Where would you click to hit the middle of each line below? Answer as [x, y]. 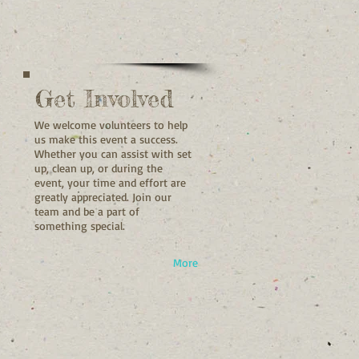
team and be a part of [87, 211]
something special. [80, 225]
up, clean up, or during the [99, 167]
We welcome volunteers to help [111, 124]
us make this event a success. [106, 139]
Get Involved [104, 98]
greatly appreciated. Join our [103, 196]
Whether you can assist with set [113, 153]
